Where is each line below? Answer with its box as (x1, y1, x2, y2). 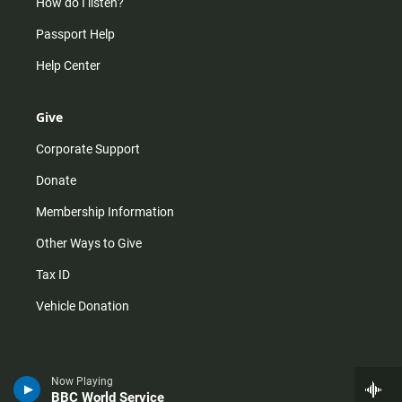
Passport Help (36, 27, 115, 41)
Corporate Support (36, 142, 140, 156)
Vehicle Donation (36, 299, 129, 313)
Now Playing (51, 375, 113, 388)
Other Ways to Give (36, 236, 142, 250)
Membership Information (36, 205, 174, 219)
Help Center (36, 58, 100, 73)
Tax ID (36, 267, 70, 282)
